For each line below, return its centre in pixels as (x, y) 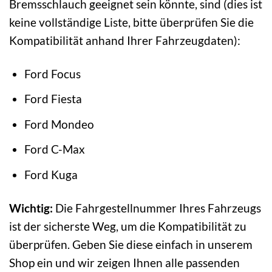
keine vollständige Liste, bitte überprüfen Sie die (131, 22)
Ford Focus (52, 73)
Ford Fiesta (53, 99)
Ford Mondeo (59, 124)
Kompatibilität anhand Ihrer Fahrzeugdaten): (125, 40)
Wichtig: (31, 208)
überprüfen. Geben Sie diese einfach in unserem (131, 244)
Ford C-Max (54, 149)
